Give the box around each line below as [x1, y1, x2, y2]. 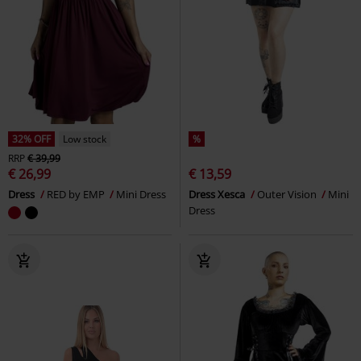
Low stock [63, 131, 106, 146]
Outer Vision [257, 186, 319, 201]
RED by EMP [47, 186, 107, 201]
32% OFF [12, 131, 51, 146]
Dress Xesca [189, 186, 247, 201]
